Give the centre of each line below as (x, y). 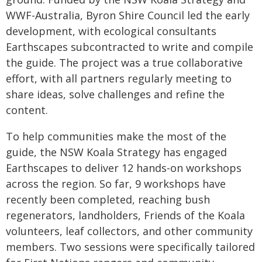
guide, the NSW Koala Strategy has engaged (116, 152)
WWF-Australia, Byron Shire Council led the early (128, 15)
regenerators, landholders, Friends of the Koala (125, 215)
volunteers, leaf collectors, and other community (129, 231)
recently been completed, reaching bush (108, 199)
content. (27, 110)
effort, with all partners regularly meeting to (119, 78)
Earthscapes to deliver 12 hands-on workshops (124, 168)
